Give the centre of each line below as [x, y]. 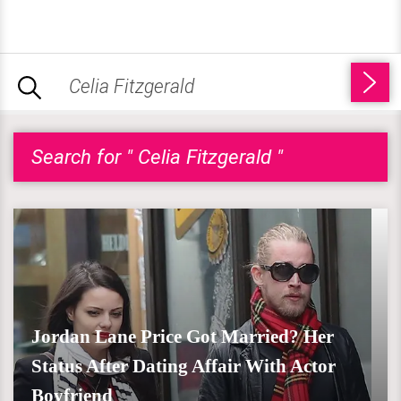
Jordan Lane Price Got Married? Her [183, 337]
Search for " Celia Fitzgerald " [157, 157]
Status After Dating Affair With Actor [183, 366]
